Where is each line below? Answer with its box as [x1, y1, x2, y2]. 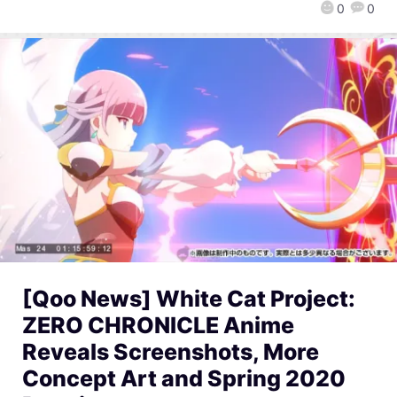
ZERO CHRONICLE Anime [22, 312, 294, 339]
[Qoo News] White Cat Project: [22, 285, 355, 313]
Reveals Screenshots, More [22, 339, 319, 366]
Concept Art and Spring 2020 [22, 365, 346, 393]
